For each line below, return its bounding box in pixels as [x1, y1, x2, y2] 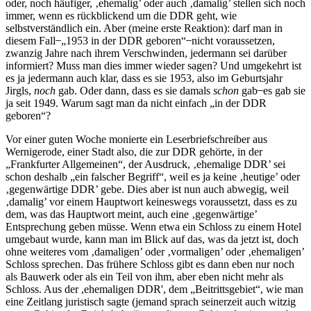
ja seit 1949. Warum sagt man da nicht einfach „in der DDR [6, 96, 267, 109]
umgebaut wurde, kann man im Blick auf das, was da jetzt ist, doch [6, 233, 299, 245]
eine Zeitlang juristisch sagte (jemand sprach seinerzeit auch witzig [6, 295, 296, 308]
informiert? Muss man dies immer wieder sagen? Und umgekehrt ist [6, 59, 301, 72]
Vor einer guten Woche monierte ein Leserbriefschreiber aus [6, 133, 267, 145]
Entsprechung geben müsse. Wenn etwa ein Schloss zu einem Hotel [6, 220, 301, 233]
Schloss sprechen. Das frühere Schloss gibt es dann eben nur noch [6, 258, 294, 270]
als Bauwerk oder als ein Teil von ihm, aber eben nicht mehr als [6, 270, 283, 283]
